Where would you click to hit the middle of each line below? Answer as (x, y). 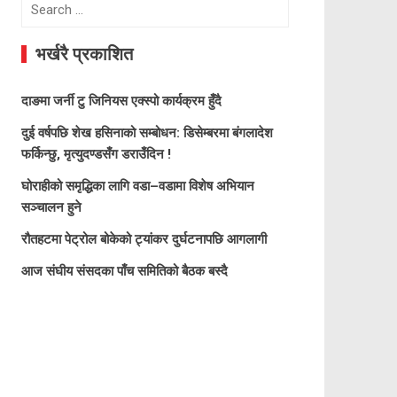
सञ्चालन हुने (51, 208)
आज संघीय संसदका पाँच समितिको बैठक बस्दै (124, 272)
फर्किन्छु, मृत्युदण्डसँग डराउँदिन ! (96, 155)
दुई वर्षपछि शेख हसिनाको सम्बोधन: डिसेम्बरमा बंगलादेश (147, 133)
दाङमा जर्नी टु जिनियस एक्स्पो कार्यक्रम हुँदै (121, 101)
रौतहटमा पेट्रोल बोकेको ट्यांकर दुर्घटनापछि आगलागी (144, 240)
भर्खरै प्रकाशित (84, 54)
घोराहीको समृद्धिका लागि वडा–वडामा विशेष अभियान (137, 187)
